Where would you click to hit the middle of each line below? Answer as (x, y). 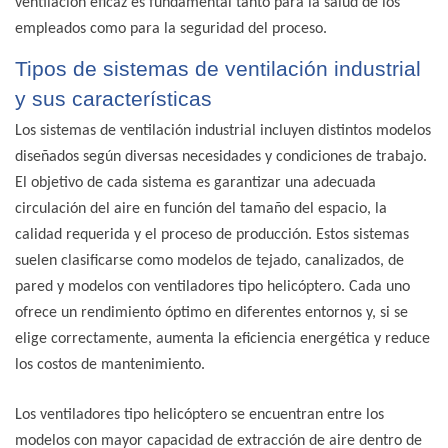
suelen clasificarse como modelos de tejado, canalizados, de (209, 261)
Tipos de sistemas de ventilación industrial (218, 68)
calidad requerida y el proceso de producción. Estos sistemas (212, 235)
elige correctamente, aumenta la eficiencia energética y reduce (222, 339)
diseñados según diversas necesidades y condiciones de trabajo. (221, 157)
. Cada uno (375, 287)
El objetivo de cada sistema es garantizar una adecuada (195, 183)
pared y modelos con (84, 287)
